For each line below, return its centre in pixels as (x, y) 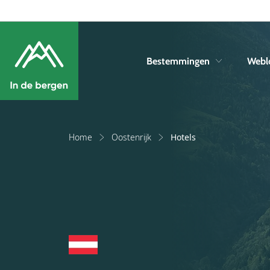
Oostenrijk (131, 137)
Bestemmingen (178, 61)
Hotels (183, 137)
